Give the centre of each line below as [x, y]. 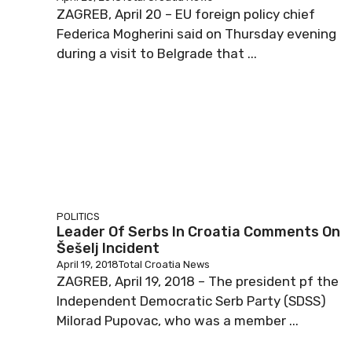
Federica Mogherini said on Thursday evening [196, 34]
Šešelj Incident [108, 248]
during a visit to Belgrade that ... [157, 53]
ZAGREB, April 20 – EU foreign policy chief [186, 14]
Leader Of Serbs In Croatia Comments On [198, 232]
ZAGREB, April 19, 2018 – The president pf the [198, 281]
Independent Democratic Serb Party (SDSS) [191, 301]
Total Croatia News [164, 264]
